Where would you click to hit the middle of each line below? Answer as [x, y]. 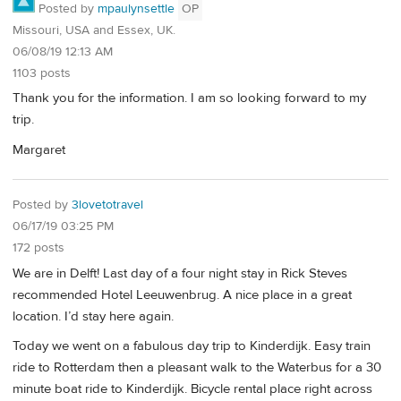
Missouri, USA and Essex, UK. [94, 30]
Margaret [39, 149]
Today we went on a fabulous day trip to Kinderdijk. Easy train [192, 346]
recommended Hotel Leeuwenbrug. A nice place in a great [182, 294]
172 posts [38, 248]
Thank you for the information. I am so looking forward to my [189, 98]
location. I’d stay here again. [93, 316]
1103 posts [42, 73]
